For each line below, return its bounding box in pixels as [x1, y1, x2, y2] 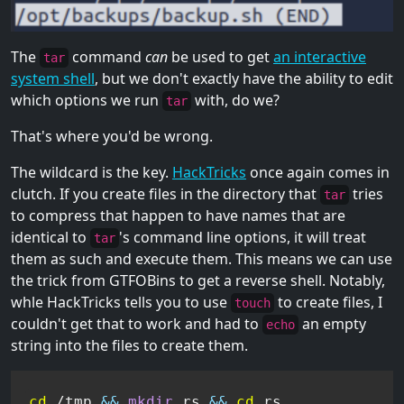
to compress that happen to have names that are [11, 205, 345, 225]
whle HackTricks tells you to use [11, 291, 231, 312]
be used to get [168, 46, 273, 67]
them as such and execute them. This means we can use [11, 248, 392, 269]
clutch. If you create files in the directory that [11, 183, 320, 204]
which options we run [11, 89, 162, 110]
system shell [11, 68, 95, 88]
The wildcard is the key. [11, 161, 172, 182]
